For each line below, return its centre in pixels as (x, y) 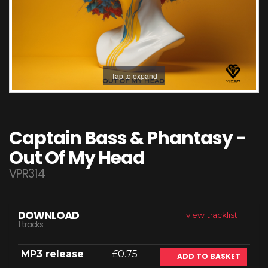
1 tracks (31, 225)
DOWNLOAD (49, 215)
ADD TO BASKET (208, 256)
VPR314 (27, 174)
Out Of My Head (77, 158)
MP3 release (52, 254)
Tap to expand (134, 75)
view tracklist (213, 215)
